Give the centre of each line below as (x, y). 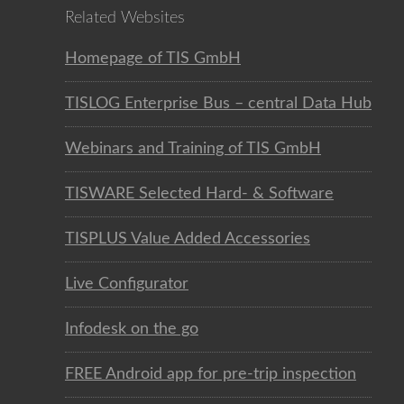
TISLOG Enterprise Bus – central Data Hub (218, 103)
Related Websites (125, 18)
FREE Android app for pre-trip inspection (211, 374)
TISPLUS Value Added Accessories (188, 239)
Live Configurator (127, 284)
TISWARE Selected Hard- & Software (199, 193)
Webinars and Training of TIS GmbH (193, 148)
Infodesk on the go (132, 329)
